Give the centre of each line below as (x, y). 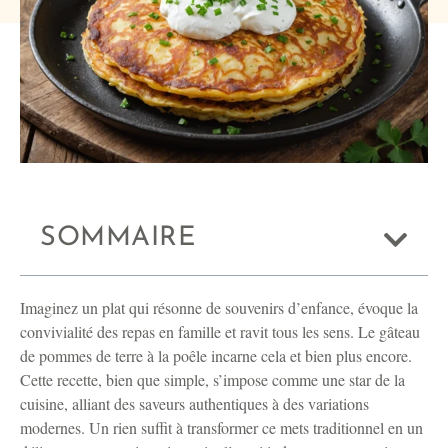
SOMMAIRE (118, 239)
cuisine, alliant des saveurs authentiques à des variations (194, 404)
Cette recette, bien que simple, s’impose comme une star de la (212, 380)
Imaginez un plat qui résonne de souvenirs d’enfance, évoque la (219, 308)
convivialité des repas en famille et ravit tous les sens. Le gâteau (220, 332)
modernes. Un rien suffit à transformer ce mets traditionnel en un (221, 428)
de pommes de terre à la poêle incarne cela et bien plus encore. (216, 356)
